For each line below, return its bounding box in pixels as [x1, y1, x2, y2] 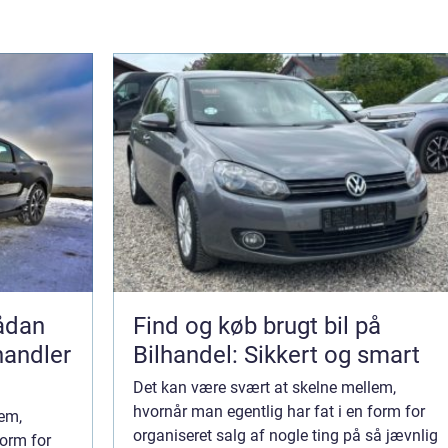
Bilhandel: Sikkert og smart [133, 341, 420, 369]
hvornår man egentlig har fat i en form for [133, 402, 425, 421]
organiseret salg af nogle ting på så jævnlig [133, 426, 438, 445]
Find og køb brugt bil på [133, 312, 381, 340]
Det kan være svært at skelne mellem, [133, 378, 396, 397]
